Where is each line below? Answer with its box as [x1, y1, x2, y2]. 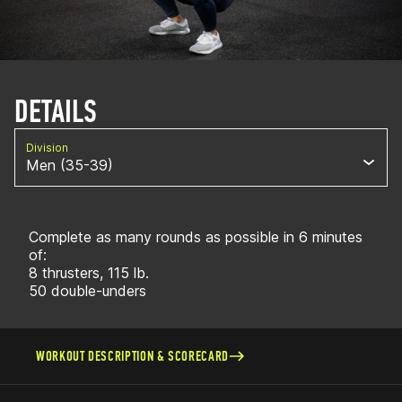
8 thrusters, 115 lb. [29, 264, 153, 282]
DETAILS [14, 92, 97, 131]
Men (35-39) [26, 156, 113, 174]
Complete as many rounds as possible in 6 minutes [29, 228, 363, 246]
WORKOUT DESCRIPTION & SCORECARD [36, 347, 229, 364]
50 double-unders [29, 282, 146, 300]
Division [26, 141, 68, 154]
